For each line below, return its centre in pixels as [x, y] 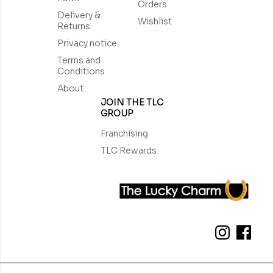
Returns [74, 27]
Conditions [81, 72]
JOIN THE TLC [132, 103]
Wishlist [154, 22]
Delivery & [79, 16]
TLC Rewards [128, 151]
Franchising [124, 134]
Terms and [79, 61]
